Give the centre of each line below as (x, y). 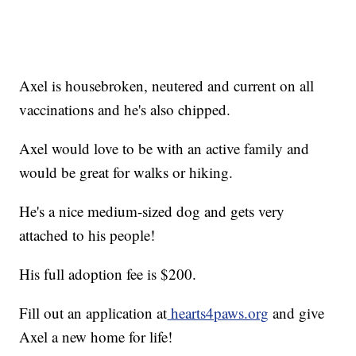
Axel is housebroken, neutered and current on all (167, 86)
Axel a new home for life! (96, 337)
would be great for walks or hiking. (126, 172)
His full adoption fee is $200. (108, 274)
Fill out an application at (93, 313)
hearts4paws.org (218, 313)
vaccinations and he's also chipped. (125, 110)
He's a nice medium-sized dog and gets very (152, 211)
